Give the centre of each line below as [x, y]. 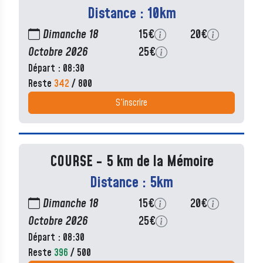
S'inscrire [131, 103]
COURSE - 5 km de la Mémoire [131, 162]
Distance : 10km [131, 14]
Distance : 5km [131, 183]
